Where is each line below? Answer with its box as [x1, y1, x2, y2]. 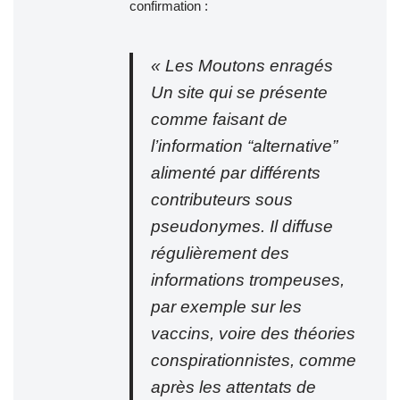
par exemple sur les [151, 296, 302, 316]
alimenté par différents [151, 162, 321, 182]
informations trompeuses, [151, 270, 345, 289]
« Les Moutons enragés [151, 55, 333, 75]
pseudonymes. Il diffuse [151, 216, 333, 236]
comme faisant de [151, 109, 287, 129]
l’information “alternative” [151, 136, 337, 155]
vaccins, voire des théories [151, 323, 355, 343]
